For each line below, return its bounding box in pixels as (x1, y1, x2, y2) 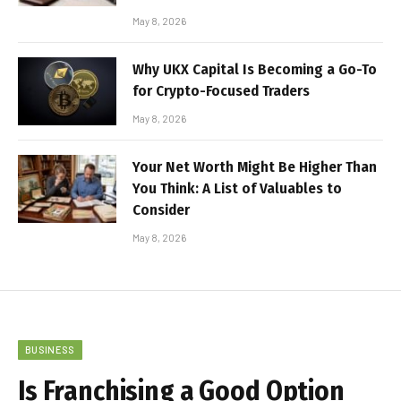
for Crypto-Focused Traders (132, 81, 310, 101)
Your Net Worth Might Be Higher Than (132, 158, 377, 177)
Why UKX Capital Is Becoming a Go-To (132, 60, 377, 80)
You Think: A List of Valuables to (132, 179, 342, 199)
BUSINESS (25, 344, 75, 356)
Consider (132, 200, 190, 220)
